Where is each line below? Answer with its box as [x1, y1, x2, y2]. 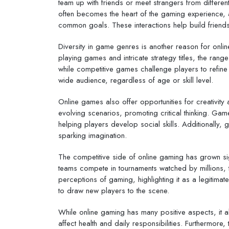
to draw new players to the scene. [58, 185, 169, 196]
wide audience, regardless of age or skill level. [58, 74, 213, 86]
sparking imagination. [58, 129, 127, 141]
